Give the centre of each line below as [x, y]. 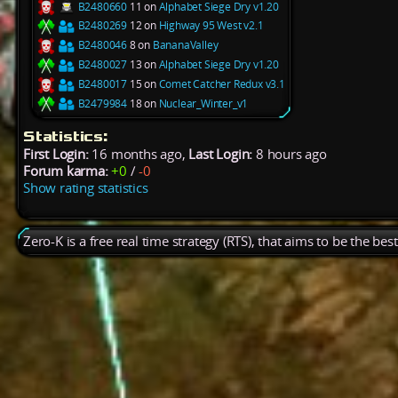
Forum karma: [66, 171]
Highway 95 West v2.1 [211, 26]
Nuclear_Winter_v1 [203, 103]
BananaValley [185, 45]
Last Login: [221, 155]
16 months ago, [139, 155]
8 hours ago [290, 155]
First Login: [56, 155]
